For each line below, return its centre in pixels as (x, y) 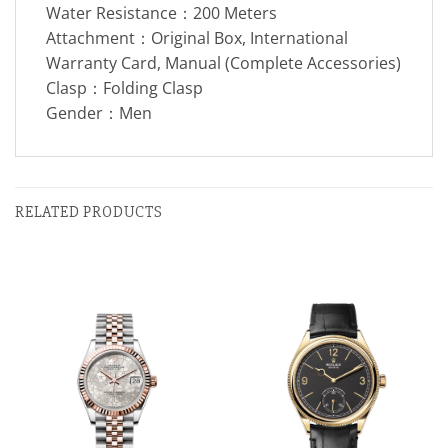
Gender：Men (99, 112)
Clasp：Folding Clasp (124, 87)
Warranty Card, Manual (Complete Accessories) (223, 62)
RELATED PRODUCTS (89, 211)
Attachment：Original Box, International (197, 37)
